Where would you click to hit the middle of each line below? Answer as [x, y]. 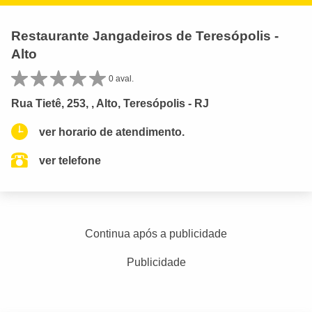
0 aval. [121, 78]
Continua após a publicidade [156, 233]
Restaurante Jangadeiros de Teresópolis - [145, 36]
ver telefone [70, 160]
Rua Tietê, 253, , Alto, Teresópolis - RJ [110, 103]
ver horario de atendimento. [112, 132]
